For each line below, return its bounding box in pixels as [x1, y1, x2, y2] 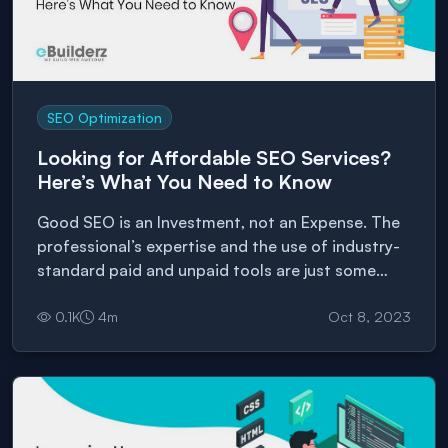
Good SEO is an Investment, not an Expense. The [37, 212, 400, 233]
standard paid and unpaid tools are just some [37, 260, 376, 281]
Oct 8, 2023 [328, 308, 411, 326]
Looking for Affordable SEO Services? [37, 145, 391, 171]
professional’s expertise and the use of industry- [37, 236, 400, 257]
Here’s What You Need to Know [37, 169, 332, 195]
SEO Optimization [47, 108, 163, 126]
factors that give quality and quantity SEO [37, 284, 354, 305]
